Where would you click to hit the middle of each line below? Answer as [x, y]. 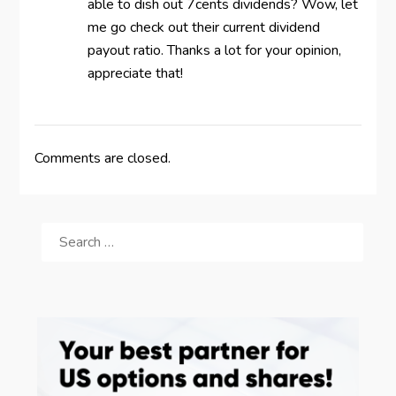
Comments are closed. [102, 158]
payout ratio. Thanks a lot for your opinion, [214, 50]
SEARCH [64, 225]
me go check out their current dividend [203, 27]
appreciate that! [135, 73]
